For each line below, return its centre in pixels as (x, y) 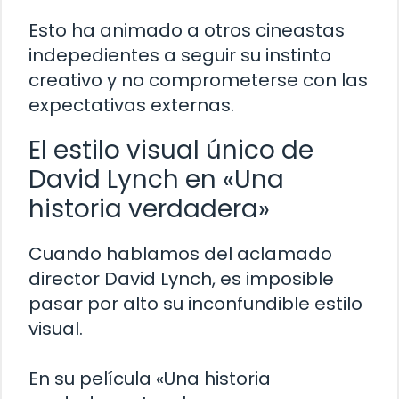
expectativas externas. (131, 105)
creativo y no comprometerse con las (198, 80)
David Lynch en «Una (156, 179)
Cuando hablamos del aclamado (180, 253)
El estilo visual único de (171, 150)
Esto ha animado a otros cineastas (187, 30)
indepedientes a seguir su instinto (180, 55)
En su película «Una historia (150, 378)
